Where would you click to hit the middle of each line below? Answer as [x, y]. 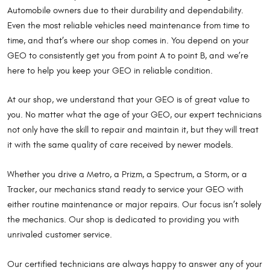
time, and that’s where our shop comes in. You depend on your [128, 40]
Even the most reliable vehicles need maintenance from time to [128, 25]
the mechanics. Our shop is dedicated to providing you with [123, 220]
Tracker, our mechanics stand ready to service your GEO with [125, 190]
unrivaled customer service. [60, 235]
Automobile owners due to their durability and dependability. [125, 10]
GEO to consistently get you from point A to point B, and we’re [128, 55]
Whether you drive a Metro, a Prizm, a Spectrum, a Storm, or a [127, 175]
